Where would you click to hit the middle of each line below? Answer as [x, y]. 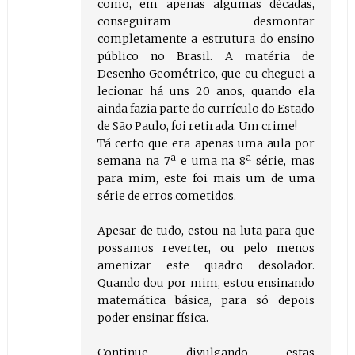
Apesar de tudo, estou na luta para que [206, 231]
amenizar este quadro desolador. [206, 266]
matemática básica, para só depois [206, 301]
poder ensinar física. [153, 318]
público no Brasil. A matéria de [206, 57]
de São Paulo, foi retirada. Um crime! [197, 126]
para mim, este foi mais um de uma [206, 179]
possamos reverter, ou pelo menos [206, 248]
